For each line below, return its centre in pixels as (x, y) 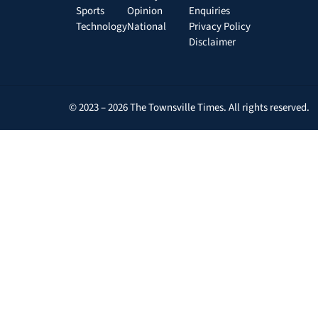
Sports (90, 11)
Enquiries (209, 11)
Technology (102, 27)
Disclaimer (212, 43)
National (147, 27)
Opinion (145, 11)
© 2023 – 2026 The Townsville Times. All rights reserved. (189, 108)
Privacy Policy (219, 27)
